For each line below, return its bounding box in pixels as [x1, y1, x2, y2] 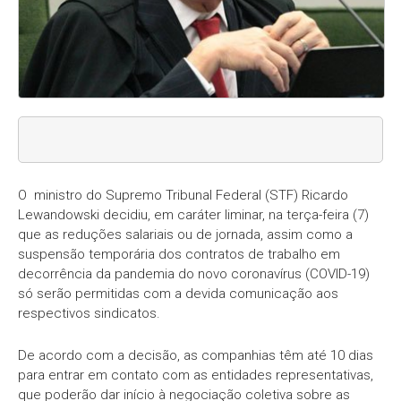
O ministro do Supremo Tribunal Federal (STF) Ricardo [18, 186, 348, 203]
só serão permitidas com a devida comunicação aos [18, 285, 338, 302]
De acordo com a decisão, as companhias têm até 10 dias [18, 346, 373, 363]
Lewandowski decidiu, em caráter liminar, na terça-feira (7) [18, 206, 369, 223]
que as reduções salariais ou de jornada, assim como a [18, 226, 353, 243]
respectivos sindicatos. [18, 304, 160, 321]
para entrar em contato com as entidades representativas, [18, 366, 373, 383]
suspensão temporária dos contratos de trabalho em [18, 245, 340, 262]
